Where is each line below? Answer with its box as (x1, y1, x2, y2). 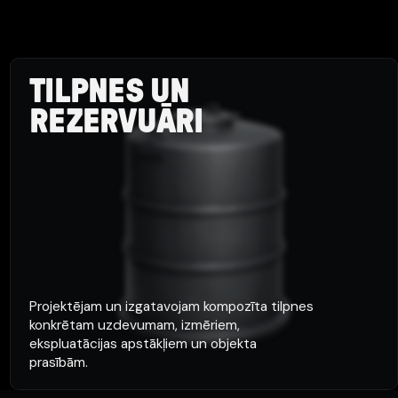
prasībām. (29, 354, 89, 371)
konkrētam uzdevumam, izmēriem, (29, 316, 241, 334)
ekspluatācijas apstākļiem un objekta (29, 335, 258, 353)
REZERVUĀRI (29, 106, 203, 139)
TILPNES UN (29, 76, 190, 109)
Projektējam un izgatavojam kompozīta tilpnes (29, 298, 314, 315)
